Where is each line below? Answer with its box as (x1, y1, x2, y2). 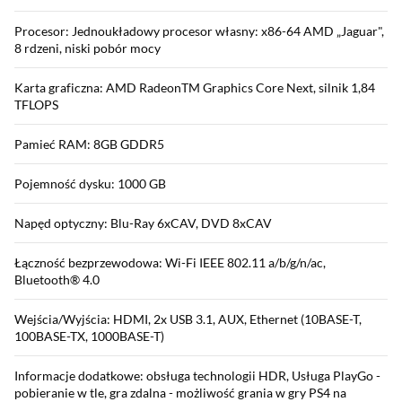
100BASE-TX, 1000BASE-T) (14, 328, 164, 344)
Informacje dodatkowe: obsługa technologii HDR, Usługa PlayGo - (14, 367, 380, 383)
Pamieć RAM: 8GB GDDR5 (14, 135, 164, 152)
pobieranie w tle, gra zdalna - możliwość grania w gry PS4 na (14, 384, 346, 400)
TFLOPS (14, 96, 58, 112)
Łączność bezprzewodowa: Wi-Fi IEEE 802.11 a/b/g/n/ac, (14, 254, 326, 270)
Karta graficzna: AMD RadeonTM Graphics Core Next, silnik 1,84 (14, 79, 375, 95)
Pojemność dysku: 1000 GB (14, 175, 166, 191)
